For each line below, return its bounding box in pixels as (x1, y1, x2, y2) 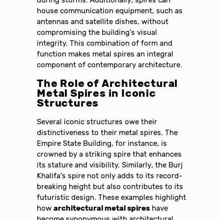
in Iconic (106, 87, 156, 99)
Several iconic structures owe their (37, 117, 158, 126)
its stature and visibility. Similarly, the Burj (37, 160, 183, 169)
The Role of (37, 77, 102, 89)
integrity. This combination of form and (37, 38, 173, 48)
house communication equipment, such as (37, 6, 183, 15)
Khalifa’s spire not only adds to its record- (37, 171, 183, 180)
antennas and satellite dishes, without (37, 17, 169, 26)
